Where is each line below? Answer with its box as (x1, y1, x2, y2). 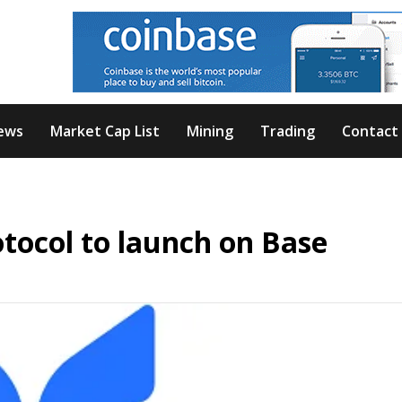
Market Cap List (50, 121, 160, 141)
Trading (260, 121, 315, 141)
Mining (187, 121, 233, 141)
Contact (342, 121, 398, 141)
